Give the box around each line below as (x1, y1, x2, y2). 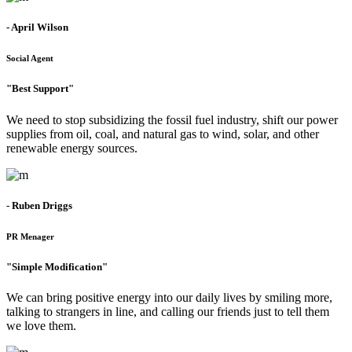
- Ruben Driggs (6, 199, 72, 211)
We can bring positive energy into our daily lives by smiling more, (6, 290, 332, 304)
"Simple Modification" (6, 260, 108, 273)
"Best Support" (6, 82, 74, 95)
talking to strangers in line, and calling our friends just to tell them (6, 304, 329, 318)
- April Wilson (6, 21, 68, 34)
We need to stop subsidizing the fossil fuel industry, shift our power (6, 112, 338, 126)
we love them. (6, 318, 76, 332)
